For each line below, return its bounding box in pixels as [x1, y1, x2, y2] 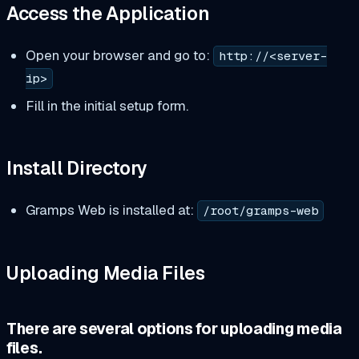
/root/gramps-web [202, 203, 318, 220]
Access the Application [6, 2, 210, 26]
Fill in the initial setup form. [25, 96, 188, 115]
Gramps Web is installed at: [25, 201, 197, 220]
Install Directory [6, 156, 148, 181]
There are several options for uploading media [6, 317, 342, 339]
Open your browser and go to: [25, 46, 213, 65]
